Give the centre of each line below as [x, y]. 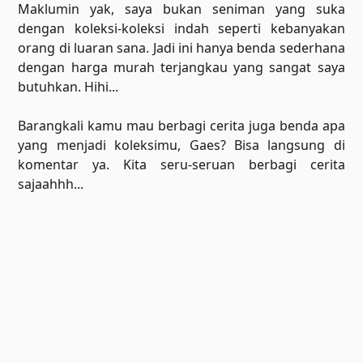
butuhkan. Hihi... [68, 87]
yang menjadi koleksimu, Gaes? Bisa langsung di [181, 145]
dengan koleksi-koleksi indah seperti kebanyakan [181, 28]
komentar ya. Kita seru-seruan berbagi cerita [181, 164]
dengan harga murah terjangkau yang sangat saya [181, 67]
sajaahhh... [51, 184]
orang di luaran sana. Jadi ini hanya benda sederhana [181, 48]
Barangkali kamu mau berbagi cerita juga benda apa [181, 126]
